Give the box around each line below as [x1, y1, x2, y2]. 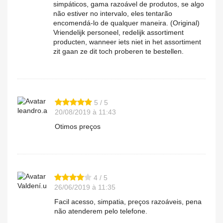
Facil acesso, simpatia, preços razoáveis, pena [54, 198, 202, 206]
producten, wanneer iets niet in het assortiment [53, 38, 201, 46]
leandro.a [17, 107, 47, 115]
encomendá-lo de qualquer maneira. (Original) [53, 19, 200, 27]
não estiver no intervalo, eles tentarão [53, 9, 172, 18]
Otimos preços [55, 122, 101, 131]
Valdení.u [17, 182, 47, 190]
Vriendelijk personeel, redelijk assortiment [53, 28, 184, 37]
